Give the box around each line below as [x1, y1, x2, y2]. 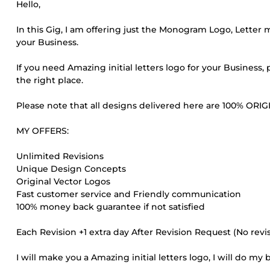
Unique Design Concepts [16, 163, 126, 174]
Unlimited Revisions [16, 151, 104, 162]
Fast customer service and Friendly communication [16, 189, 241, 199]
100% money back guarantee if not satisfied [16, 201, 205, 212]
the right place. [16, 75, 83, 86]
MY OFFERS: [16, 125, 69, 136]
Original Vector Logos [16, 176, 110, 187]
